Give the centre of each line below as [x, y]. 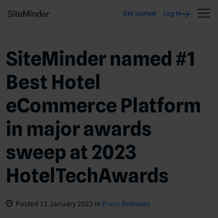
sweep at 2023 [71, 152]
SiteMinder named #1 [100, 58]
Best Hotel [53, 82]
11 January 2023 [66, 204]
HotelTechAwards [87, 175]
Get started [139, 14]
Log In [173, 14]
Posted [26, 204]
